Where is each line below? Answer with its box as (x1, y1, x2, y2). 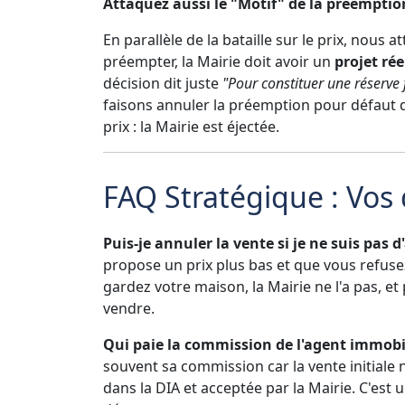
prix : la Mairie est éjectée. (103, 116, 279, 137)
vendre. (103, 297, 155, 318)
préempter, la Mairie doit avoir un (103, 51, 334, 71)
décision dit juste (103, 72, 222, 93)
